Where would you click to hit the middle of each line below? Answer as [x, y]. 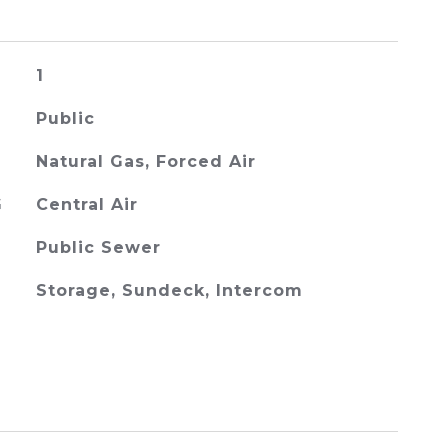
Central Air [86, 204]
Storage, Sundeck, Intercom [169, 290]
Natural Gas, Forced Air [145, 161]
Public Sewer [98, 247]
